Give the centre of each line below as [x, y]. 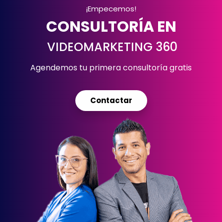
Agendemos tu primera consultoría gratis [111, 67]
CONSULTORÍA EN [111, 27]
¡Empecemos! [111, 8]
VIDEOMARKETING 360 [112, 47]
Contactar [111, 100]
